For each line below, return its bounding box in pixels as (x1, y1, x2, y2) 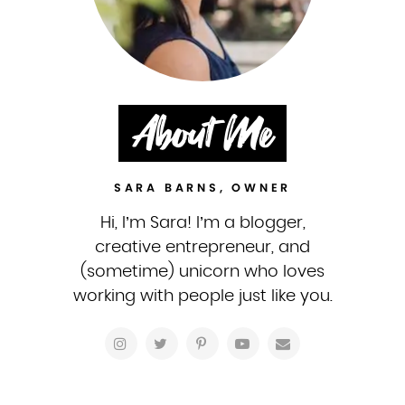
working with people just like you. (72, 288, 333, 305)
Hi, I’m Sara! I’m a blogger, (99, 215, 306, 231)
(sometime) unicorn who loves (80, 264, 325, 280)
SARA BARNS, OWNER (113, 180, 292, 195)
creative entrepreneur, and (95, 240, 310, 256)
